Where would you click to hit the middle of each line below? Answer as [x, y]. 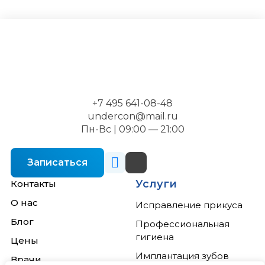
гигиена [155, 237]
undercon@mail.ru [132, 116]
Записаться [57, 162]
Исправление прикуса [189, 205]
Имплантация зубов [182, 256]
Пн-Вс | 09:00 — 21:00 [132, 129]
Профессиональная [182, 224]
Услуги [156, 184]
